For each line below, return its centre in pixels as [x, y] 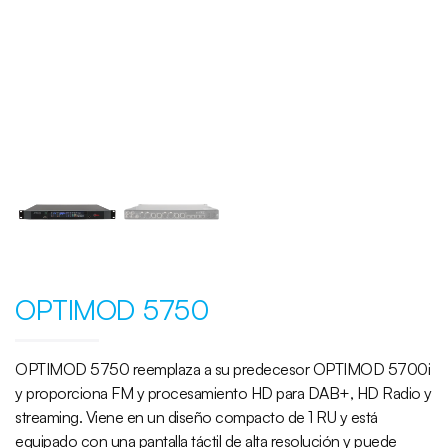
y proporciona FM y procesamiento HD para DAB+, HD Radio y [223, 393]
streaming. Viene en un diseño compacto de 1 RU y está [196, 417]
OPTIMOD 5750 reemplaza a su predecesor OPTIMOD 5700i [222, 369]
